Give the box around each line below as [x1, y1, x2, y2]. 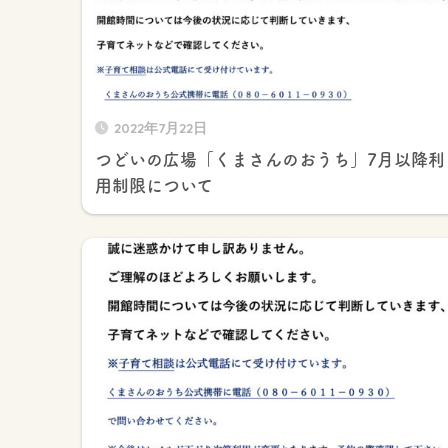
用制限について [95, 176, 213, 194]
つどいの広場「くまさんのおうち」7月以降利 [95, 150, 445, 168]
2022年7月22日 [114, 118, 207, 136]
